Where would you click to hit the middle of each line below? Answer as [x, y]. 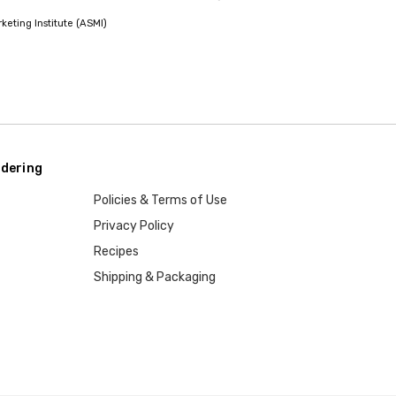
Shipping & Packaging [155, 278]
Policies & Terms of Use [161, 201]
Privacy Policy [134, 226]
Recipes [117, 252]
